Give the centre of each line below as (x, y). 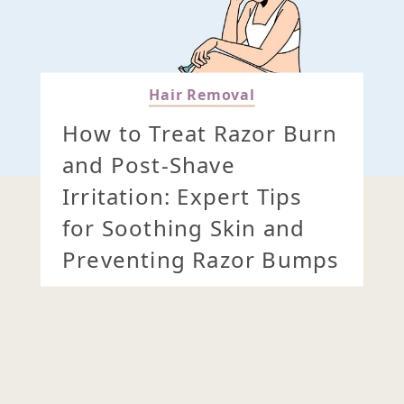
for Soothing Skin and (184, 227)
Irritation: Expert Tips (182, 196)
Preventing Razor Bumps (201, 259)
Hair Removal (202, 94)
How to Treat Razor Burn (200, 133)
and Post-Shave (148, 164)
